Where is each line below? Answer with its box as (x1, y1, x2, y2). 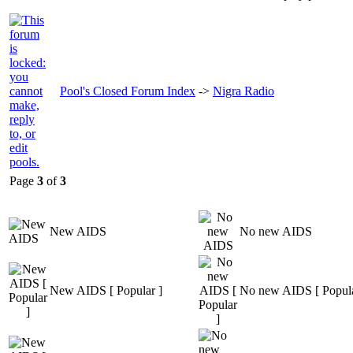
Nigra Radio (213, 84, 274, 98)
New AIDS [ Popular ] (50, 283, 162, 297)
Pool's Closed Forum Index (60, 84, 195, 98)
